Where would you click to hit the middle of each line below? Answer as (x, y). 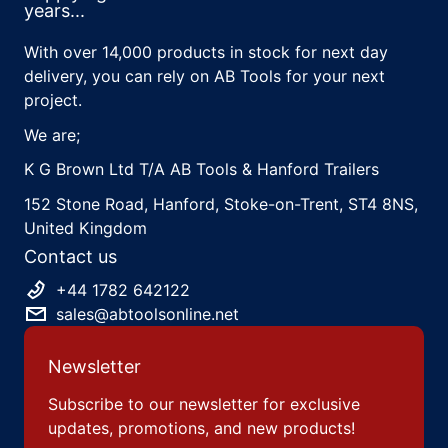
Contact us (70, 256)
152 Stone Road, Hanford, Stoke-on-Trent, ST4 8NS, (221, 203)
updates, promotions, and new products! (201, 427)
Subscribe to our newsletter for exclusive (204, 403)
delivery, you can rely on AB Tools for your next (204, 76)
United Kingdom (85, 227)
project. (53, 100)
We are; (52, 134)
